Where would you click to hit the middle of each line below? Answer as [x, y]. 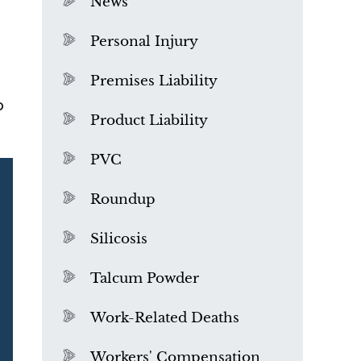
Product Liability [149, 120]
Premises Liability [154, 81]
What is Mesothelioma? [172, 310]
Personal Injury [144, 41]
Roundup [123, 199]
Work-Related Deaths [165, 318]
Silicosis [119, 239]
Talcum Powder [145, 278]
